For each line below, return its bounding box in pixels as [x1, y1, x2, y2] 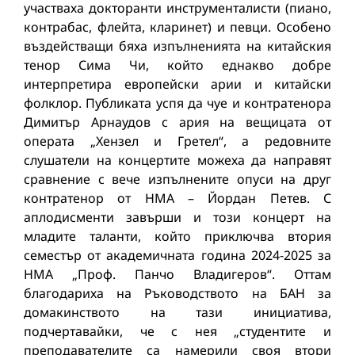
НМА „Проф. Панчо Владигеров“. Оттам [24, 265, 331, 283]
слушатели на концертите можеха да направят [24, 151, 331, 169]
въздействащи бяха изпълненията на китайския [24, 37, 331, 55]
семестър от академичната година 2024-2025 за [24, 246, 331, 264]
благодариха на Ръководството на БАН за [24, 284, 331, 302]
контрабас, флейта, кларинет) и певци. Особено [24, 18, 331, 36]
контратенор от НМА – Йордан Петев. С [24, 189, 331, 207]
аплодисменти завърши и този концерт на [24, 208, 331, 226]
